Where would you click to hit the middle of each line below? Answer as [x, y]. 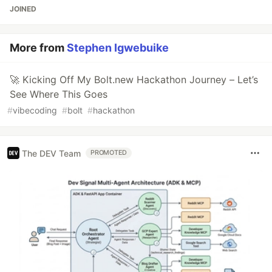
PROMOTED [109, 153]
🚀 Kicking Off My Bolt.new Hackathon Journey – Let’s [134, 80]
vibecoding [35, 110]
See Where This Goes [59, 94]
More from [38, 48]
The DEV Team [51, 153]
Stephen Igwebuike [118, 48]
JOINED [23, 9]
